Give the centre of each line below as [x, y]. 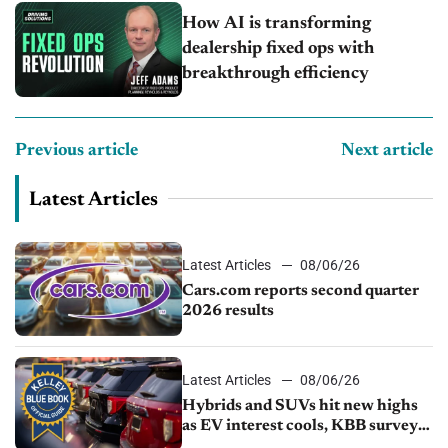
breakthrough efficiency [276, 73]
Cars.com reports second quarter [301, 290]
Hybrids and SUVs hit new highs [300, 405]
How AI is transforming [277, 23]
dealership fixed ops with [278, 48]
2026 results [228, 310]
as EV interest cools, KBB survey [300, 425]
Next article [387, 150]
